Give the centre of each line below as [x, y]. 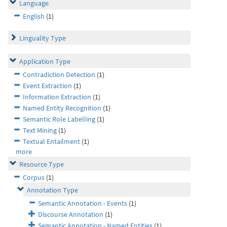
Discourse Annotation [71, 214]
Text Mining [40, 130]
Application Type [45, 61]
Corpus [34, 177]
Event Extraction [47, 86]
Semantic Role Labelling [59, 119]
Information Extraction [57, 97]
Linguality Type [43, 38]
